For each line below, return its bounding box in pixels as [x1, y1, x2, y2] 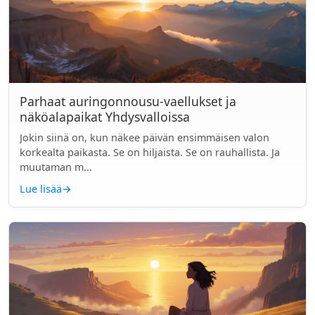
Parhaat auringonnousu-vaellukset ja [20, 93, 236, 110]
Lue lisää [20, 182, 62, 195]
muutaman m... [20, 160, 92, 174]
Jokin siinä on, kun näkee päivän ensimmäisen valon [20, 131, 269, 144]
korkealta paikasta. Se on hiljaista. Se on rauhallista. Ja [20, 146, 280, 159]
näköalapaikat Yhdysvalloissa [20, 108, 190, 125]
